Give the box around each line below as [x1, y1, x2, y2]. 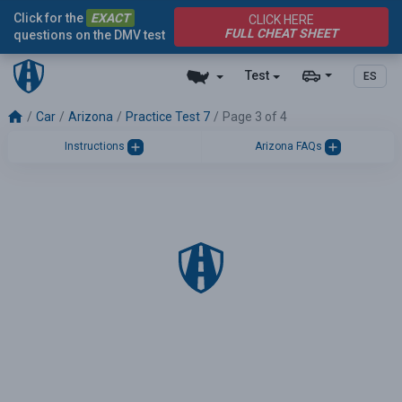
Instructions [65, 139, 128, 153]
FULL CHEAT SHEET [224, 26, 338, 40]
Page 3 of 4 [223, 109, 287, 124]
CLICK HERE [249, 13, 314, 27]
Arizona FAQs [254, 139, 325, 153]
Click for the [13, 11, 86, 25]
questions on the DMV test [13, 28, 165, 42]
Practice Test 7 [126, 109, 210, 124]
